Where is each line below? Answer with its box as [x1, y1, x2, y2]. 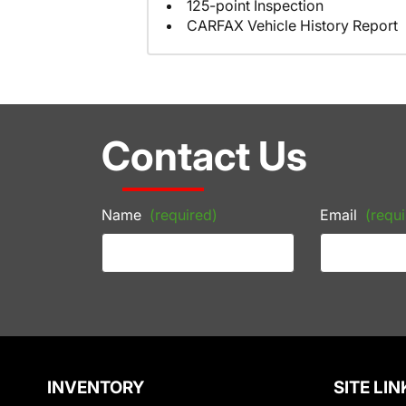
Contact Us [101, 130, 307, 180]
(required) [150, 205, 217, 224]
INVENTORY [47, 376, 144, 398]
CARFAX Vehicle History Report [187, 16, 398, 35]
